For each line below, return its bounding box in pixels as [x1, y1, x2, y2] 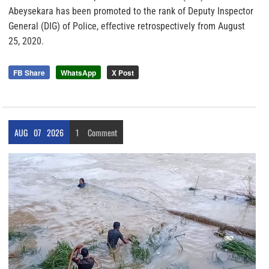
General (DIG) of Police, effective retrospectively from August [8, 20, 245, 32]
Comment [88, 126, 117, 139]
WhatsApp [61, 67, 96, 79]
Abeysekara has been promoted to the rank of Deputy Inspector [8, 5, 253, 17]
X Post [112, 67, 134, 79]
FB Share [13, 67, 45, 79]
